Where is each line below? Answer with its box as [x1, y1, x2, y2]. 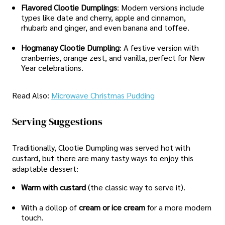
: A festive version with [120, 42, 199, 53]
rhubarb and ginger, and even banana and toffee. [21, 22, 189, 33]
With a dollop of [21, 201, 79, 212]
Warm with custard [21, 181, 86, 192]
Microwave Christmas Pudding [51, 90, 155, 101]
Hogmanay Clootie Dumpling [21, 42, 120, 53]
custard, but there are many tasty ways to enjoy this [12, 153, 193, 164]
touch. [21, 211, 44, 222]
